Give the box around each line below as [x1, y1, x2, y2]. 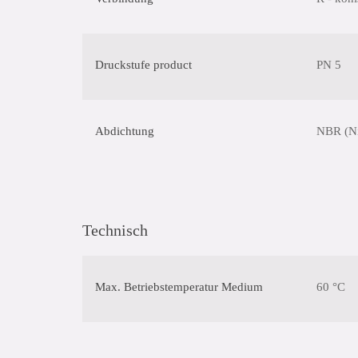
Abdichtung [95, 125, 154, 137]
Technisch [82, 221, 148, 239]
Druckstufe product [95, 58, 192, 71]
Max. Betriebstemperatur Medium [95, 280, 263, 293]
